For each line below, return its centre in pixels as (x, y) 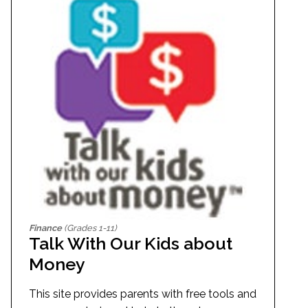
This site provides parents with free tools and (143, 294)
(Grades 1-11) (89, 228)
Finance (45, 228)
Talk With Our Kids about (131, 244)
